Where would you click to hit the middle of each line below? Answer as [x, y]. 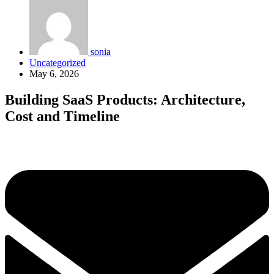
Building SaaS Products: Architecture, [125, 99]
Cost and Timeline [62, 116]
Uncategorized [57, 63]
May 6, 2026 [54, 74]
